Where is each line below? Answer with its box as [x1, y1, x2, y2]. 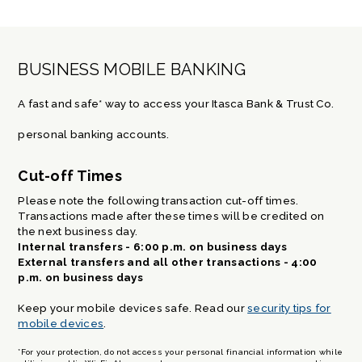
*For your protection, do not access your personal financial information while [18, 347, 343, 357]
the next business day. [18, 224, 138, 238]
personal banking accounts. [18, 127, 170, 141]
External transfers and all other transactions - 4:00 [18, 255, 318, 268]
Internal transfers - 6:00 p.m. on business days [18, 239, 288, 253]
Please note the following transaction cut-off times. [18, 193, 299, 207]
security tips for [247, 301, 331, 314]
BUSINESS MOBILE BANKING [18, 60, 246, 80]
